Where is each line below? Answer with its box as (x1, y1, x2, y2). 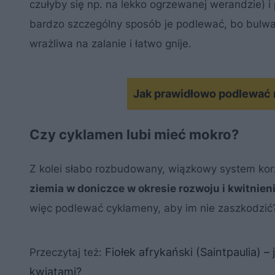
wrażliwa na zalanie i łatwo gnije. (29, 37, 192, 50)
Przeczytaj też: (29, 246, 105, 258)
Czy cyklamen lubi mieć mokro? (29, 126, 239, 142)
